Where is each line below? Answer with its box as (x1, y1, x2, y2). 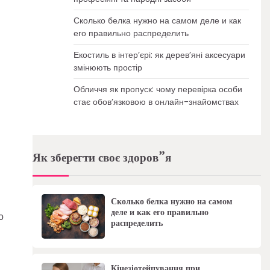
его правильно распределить (73, 27, 189, 39)
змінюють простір (73, 61, 142, 74)
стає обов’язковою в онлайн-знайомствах (73, 96, 239, 108)
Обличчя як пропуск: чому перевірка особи (73, 83, 242, 95)
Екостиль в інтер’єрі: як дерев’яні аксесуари (73, 49, 245, 61)
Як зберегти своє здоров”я (32, 149, 171, 167)
